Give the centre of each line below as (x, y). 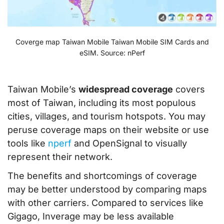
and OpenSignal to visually (129, 143)
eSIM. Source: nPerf (112, 53)
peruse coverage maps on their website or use (108, 130)
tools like (28, 143)
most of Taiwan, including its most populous (102, 103)
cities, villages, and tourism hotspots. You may (106, 116)
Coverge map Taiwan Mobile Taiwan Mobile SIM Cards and (112, 42)
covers (189, 89)
